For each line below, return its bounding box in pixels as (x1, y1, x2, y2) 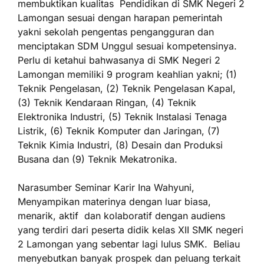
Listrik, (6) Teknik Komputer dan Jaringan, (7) (18, 125, 220, 137)
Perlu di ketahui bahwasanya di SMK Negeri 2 (18, 54, 220, 66)
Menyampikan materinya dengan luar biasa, (18, 196, 211, 207)
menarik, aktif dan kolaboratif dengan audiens (18, 210, 225, 222)
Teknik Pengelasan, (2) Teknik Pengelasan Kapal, (18, 82, 236, 94)
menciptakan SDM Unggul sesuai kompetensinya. (18, 40, 237, 52)
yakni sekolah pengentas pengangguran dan (18, 26, 214, 38)
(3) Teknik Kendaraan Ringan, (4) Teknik (18, 97, 196, 108)
